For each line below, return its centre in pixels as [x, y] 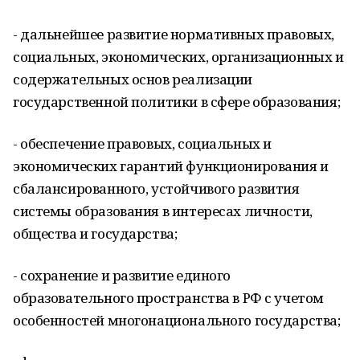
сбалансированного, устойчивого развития [156, 188]
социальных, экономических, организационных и [178, 57]
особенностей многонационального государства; [177, 320]
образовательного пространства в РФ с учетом [168, 298]
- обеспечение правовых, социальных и [142, 143]
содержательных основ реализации [133, 79]
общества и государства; [95, 233]
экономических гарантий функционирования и [171, 166]
